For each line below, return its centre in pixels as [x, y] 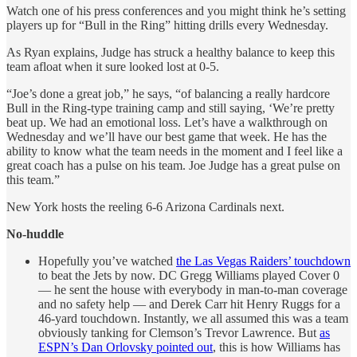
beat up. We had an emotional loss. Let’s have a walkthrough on [167, 122]
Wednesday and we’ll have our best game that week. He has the [167, 136]
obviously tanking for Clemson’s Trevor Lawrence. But [179, 332]
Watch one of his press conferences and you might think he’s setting [176, 10]
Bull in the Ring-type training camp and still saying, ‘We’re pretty [171, 108]
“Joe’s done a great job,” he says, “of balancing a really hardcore [168, 93]
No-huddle [35, 233]
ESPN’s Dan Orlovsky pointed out [126, 347]
